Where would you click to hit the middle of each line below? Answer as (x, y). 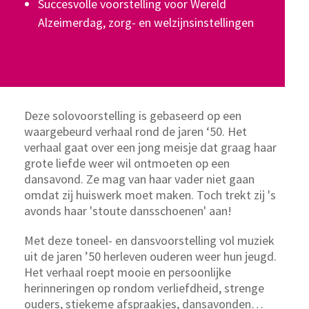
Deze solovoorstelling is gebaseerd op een (133, 116)
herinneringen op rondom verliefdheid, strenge (144, 288)
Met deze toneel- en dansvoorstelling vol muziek (149, 240)
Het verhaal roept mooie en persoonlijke (128, 272)
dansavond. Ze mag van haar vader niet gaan (139, 179)
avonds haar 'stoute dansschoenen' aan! (128, 211)
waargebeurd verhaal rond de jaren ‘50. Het (136, 131)
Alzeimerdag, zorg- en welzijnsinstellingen (146, 22)
